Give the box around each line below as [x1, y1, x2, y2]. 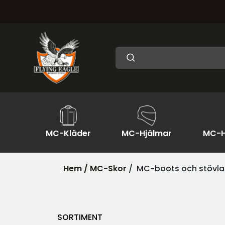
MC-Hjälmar [122, 128, 172, 139]
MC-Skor [90, 163, 127, 174]
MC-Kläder [45, 128, 91, 139]
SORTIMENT [57, 211, 102, 223]
